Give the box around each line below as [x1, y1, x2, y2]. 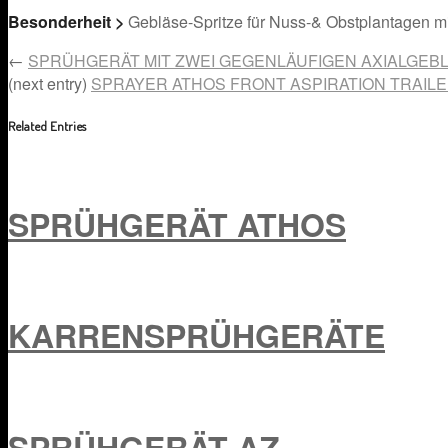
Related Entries [8, 116, 86, 134]
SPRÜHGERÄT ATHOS [8, 200, 346, 247]
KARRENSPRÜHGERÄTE [8, 312, 385, 359]
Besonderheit [8, 9, 111, 33]
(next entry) [8, 71, 87, 95]
